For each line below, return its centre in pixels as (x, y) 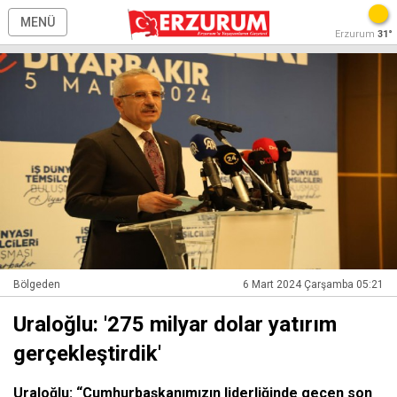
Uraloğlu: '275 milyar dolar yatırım (175, 325)
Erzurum (356, 34)
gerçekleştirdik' (87, 354)
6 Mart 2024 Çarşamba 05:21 (313, 285)
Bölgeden (37, 285)
